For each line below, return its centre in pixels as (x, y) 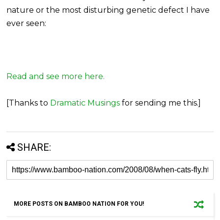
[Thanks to (28, 103)
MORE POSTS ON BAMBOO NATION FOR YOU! (79, 204)
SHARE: (34, 147)
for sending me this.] (161, 103)
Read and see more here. (56, 76)
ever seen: (27, 23)
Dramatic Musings (85, 103)
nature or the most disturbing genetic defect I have (108, 10)
